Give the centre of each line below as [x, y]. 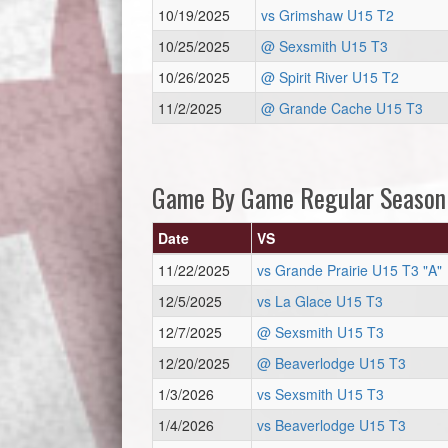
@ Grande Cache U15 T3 [342, 108]
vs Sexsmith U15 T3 [320, 394]
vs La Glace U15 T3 [320, 301]
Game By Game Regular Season [299, 197]
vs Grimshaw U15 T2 [327, 15]
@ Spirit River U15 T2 [330, 77]
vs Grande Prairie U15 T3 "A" [349, 270]
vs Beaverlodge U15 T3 [331, 425]
